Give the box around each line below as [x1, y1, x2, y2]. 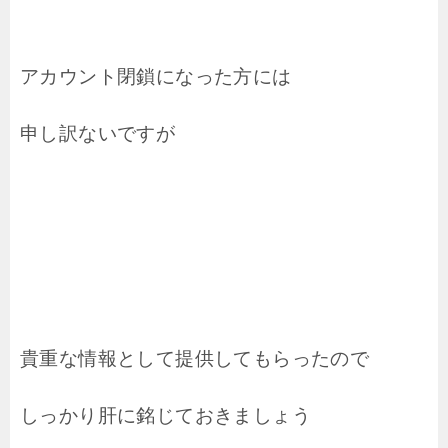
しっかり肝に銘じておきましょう [20, 404, 311, 426]
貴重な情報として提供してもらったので [20, 347, 370, 369]
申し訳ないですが [20, 122, 176, 144]
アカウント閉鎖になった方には [20, 65, 292, 87]
